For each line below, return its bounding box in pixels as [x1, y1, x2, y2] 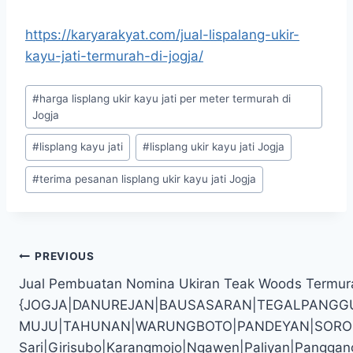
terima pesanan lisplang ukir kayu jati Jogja [39, 173, 257, 186]
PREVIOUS [35, 250, 95, 263]
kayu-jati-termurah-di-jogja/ [25, 47, 203, 64]
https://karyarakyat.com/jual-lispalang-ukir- [25, 26, 299, 43]
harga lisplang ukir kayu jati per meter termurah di [39, 91, 292, 105]
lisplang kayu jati [39, 140, 124, 154]
